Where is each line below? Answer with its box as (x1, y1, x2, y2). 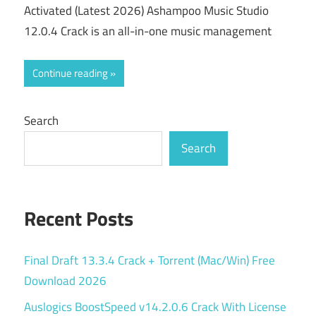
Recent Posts (24, 203, 133, 233)
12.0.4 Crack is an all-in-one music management (24, 22, 272, 41)
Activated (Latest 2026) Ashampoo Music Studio (24, 1, 269, 20)
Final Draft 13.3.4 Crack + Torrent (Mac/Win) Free (24, 250, 275, 269)
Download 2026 (24, 271, 107, 290)
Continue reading (32, 64, 108, 81)
